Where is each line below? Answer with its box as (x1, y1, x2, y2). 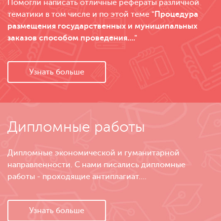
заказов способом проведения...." (7, 34, 137, 43)
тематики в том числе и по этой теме (7, 10, 151, 19)
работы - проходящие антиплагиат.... (7, 172, 147, 182)
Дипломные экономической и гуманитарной (7, 148, 180, 158)
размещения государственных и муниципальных (7, 22, 197, 31)
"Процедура (151, 10, 198, 19)
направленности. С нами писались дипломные (7, 160, 185, 170)
